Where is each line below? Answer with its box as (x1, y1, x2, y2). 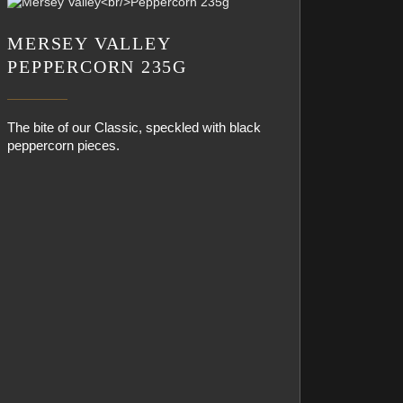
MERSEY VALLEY (7, 33, 172, 53)
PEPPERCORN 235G (7, 57, 187, 76)
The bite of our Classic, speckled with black (7, 120, 262, 135)
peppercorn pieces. (7, 138, 121, 153)
